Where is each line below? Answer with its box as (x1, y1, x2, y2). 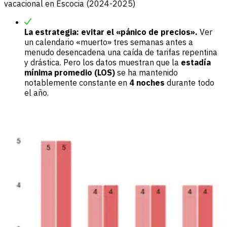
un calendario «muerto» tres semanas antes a (24, 37, 193, 48)
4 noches (129, 78, 165, 88)
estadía (181, 57, 211, 68)
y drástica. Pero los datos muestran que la (24, 57, 181, 68)
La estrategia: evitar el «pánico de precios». (24, 27, 198, 37)
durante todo (165, 78, 214, 88)
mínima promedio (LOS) (24, 67, 115, 78)
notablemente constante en (24, 78, 129, 88)
